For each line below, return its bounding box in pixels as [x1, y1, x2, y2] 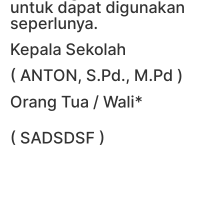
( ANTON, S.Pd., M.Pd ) [10, 65, 183, 85]
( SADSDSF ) [10, 127, 105, 147]
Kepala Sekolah [10, 39, 126, 59]
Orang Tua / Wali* [10, 91, 143, 111]
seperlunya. [10, 13, 98, 33]
